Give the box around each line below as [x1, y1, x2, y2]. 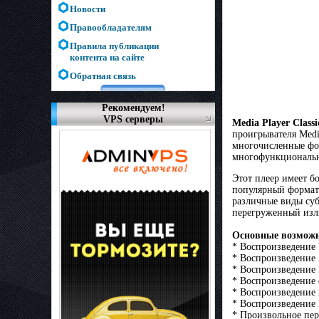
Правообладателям [70, 22, 152, 33]
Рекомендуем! [101, 103, 165, 113]
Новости [70, 4, 105, 14]
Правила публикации [70, 41, 159, 51]
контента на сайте [70, 52, 145, 63]
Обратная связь [70, 70, 136, 81]
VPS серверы [103, 114, 163, 125]
